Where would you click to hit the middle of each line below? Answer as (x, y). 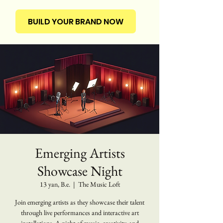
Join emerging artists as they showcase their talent (80, 202)
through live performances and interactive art (80, 213)
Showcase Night (80, 171)
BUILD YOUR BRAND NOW (76, 21)
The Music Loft (99, 184)
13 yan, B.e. (55, 184)
